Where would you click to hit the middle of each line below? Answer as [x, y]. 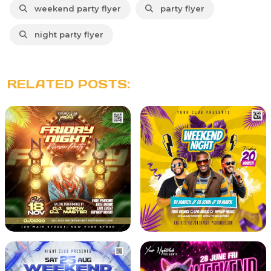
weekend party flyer [75, 9]
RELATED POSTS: [69, 84]
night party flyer [67, 35]
